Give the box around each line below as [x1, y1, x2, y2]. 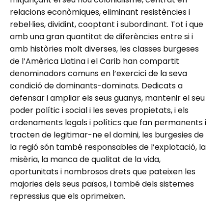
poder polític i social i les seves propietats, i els [10, 105, 189, 116]
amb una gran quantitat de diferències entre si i [10, 31, 193, 43]
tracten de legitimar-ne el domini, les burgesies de [10, 129, 204, 141]
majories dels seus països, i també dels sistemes [10, 178, 194, 190]
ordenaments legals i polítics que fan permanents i [10, 117, 206, 129]
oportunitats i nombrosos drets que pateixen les [10, 166, 195, 178]
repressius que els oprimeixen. [10, 191, 125, 202]
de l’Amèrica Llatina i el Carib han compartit [10, 55, 179, 67]
